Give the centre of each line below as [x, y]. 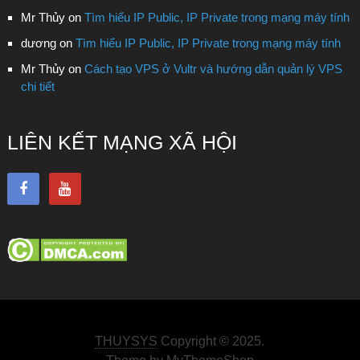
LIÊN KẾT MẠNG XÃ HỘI [122, 142]
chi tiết [37, 86]
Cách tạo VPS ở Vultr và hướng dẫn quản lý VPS [213, 68]
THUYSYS [127, 341]
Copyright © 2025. [211, 341]
